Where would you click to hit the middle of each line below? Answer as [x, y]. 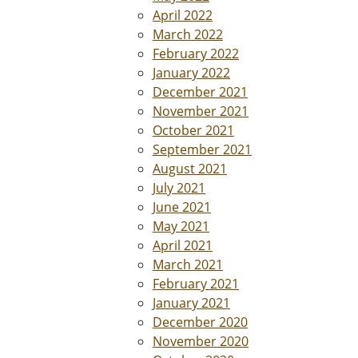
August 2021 [190, 169]
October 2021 [193, 130]
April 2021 [183, 245]
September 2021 [202, 149]
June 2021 [182, 207]
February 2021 [196, 284]
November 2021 [201, 111]
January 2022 [191, 73]
